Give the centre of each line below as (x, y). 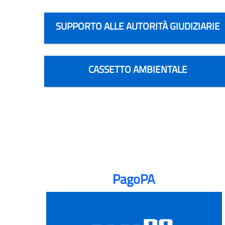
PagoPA (134, 179)
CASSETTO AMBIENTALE (138, 69)
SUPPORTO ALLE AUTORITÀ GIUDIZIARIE (138, 26)
